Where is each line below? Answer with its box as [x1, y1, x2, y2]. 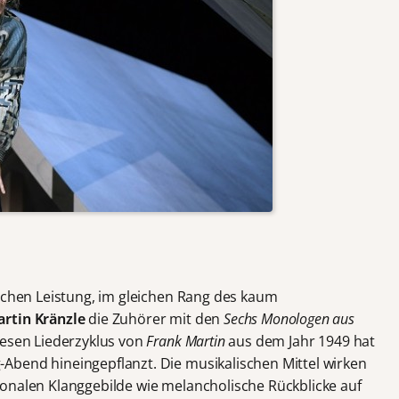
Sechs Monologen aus [224, 308, 355, 329]
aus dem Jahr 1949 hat [224, 330, 376, 351]
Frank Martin [146, 330, 225, 351]
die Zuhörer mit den [85, 308, 224, 329]
